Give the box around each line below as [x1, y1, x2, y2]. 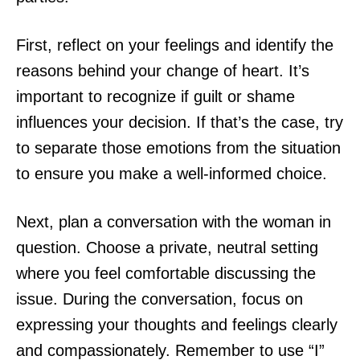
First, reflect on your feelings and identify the [16, 36, 333, 55]
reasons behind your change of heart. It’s [16, 62, 309, 80]
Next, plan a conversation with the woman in [16, 213, 331, 231]
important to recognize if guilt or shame [16, 88, 295, 106]
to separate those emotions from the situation [16, 139, 341, 157]
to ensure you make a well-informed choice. [16, 165, 327, 183]
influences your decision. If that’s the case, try [16, 113, 343, 132]
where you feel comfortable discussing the [16, 264, 316, 283]
